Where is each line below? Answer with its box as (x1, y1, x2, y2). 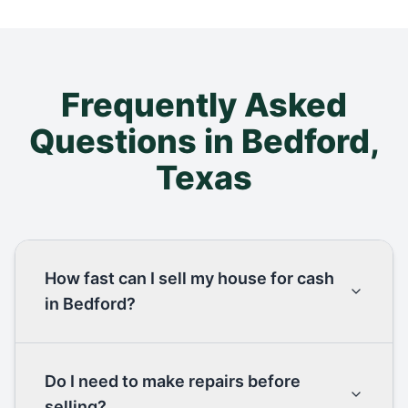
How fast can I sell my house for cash (45, 269, 334, 288)
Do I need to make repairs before (45, 372, 301, 391)
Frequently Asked (61, 85, 347, 125)
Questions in (28, 121, 241, 161)
